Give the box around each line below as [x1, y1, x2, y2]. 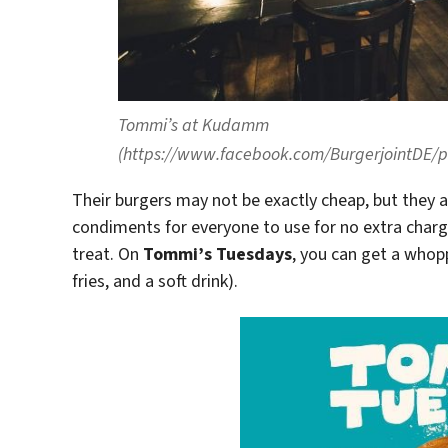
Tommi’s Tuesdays [143, 241, 292, 266]
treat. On [72, 241, 143, 266]
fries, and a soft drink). [72, 268, 238, 293]
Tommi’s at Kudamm [118, 112, 269, 137]
